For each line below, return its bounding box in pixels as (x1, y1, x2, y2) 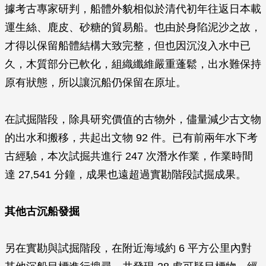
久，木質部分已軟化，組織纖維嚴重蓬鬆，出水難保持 (5, 58, 261, 70)
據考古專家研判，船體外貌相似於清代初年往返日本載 (5, 3, 261, 15)
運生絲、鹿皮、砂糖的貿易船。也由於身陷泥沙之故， (5, 21, 261, 33)
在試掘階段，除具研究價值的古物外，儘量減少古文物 (5, 113, 261, 125)
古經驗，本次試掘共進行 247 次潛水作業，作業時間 (5, 150, 253, 162)
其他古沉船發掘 (5, 205, 80, 217)
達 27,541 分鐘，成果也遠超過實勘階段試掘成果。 (5, 169, 246, 180)
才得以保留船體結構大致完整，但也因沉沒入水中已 (5, 40, 251, 52)
